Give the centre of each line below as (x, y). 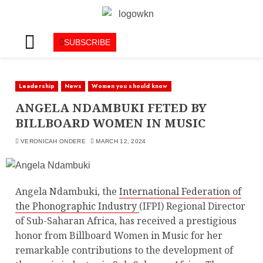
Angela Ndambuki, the (67, 192)
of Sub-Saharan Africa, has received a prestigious (126, 221)
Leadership (37, 86)
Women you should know (130, 86)
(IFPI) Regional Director (192, 206)
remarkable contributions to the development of (124, 250)
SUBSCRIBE (87, 43)
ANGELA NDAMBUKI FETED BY (111, 108)
